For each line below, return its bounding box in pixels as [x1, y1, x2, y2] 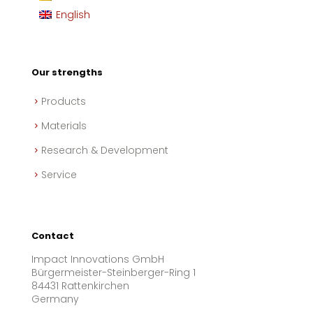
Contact [31, 229, 74, 242]
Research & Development [41, 143, 168, 157]
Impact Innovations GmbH [31, 252, 164, 266]
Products [41, 94, 86, 108]
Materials [41, 119, 87, 133]
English [55, 8, 90, 22]
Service [41, 168, 77, 182]
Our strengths [31, 66, 103, 79]
